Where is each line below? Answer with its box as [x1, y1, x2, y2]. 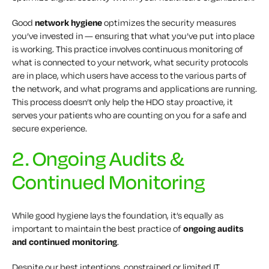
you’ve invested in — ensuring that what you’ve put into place [12, 29, 255, 41]
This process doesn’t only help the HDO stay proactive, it [12, 95, 233, 107]
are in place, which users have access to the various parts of [12, 69, 247, 81]
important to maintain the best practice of [12, 222, 183, 234]
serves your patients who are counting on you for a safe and [12, 109, 247, 121]
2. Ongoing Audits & [12, 145, 184, 171]
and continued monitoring [12, 235, 117, 247]
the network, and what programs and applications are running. [12, 82, 257, 94]
